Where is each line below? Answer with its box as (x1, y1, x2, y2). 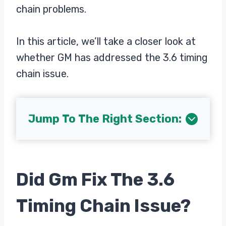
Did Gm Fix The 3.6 (16, 168, 175, 190)
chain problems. (16, 3, 86, 15)
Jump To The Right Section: (28, 112, 182, 126)
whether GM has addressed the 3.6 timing (16, 51, 208, 64)
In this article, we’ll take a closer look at (16, 35, 196, 47)
